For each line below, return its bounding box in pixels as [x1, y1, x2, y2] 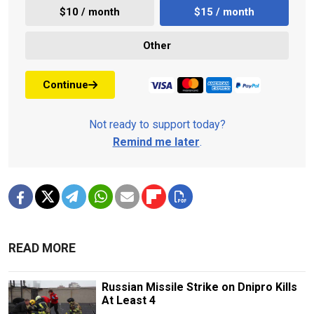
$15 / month [194, 5, 254, 18]
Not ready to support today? [88, 118, 226, 132]
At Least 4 [101, 294, 156, 308]
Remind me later [112, 135, 200, 149]
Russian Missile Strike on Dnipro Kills [101, 280, 297, 294]
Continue [43, 78, 88, 91]
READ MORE [8, 241, 76, 256]
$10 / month [60, 5, 120, 18]
